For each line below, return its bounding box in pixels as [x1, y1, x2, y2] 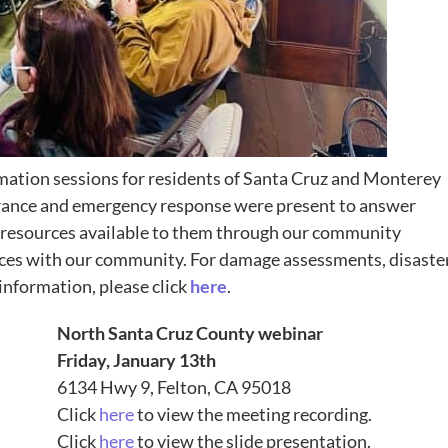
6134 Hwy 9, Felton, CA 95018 [56, 376, 291, 399]
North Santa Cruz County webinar [56, 322, 323, 345]
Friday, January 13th [56, 349, 216, 372]
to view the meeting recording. [133, 403, 372, 426]
